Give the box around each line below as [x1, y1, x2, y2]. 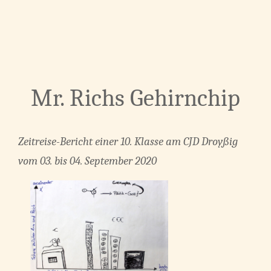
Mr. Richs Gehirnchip [31, 84, 240, 113]
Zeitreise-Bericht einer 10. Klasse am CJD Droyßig [18, 135, 238, 149]
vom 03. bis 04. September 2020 [18, 154, 157, 168]
